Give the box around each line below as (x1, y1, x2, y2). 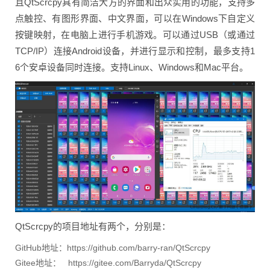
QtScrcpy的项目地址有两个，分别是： (15, 221, 171, 232)
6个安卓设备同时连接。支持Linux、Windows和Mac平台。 (15, 62, 248, 72)
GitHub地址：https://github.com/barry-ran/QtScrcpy (15, 243, 210, 253)
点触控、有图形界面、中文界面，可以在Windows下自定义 (15, 13, 255, 24)
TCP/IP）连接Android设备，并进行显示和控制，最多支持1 (15, 46, 255, 56)
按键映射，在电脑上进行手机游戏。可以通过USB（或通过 (15, 30, 255, 40)
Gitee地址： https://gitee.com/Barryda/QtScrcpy (15, 258, 201, 268)
